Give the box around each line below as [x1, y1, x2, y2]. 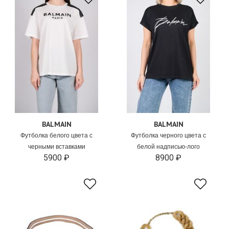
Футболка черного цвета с [131, 132, 207, 139]
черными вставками [28, 143, 85, 150]
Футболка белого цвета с [20, 132, 93, 139]
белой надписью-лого [137, 143, 200, 150]
